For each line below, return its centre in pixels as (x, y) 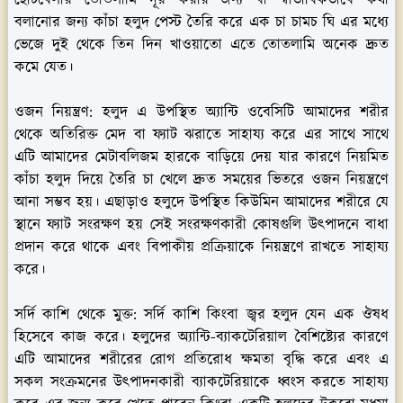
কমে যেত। (44, 67)
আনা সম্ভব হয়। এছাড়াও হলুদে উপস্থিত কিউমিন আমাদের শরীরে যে (201, 202)
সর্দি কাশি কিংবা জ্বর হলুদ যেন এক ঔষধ (263, 314)
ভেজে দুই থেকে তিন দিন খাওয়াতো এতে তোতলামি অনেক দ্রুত (201, 45)
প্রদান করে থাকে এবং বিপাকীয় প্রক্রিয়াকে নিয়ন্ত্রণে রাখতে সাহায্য (201, 247)
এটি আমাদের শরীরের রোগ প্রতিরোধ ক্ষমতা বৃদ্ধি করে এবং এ (201, 359)
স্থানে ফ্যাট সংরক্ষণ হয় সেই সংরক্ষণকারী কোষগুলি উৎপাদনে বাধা (201, 224)
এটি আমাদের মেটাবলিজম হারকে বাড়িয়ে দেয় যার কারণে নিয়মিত (201, 157)
